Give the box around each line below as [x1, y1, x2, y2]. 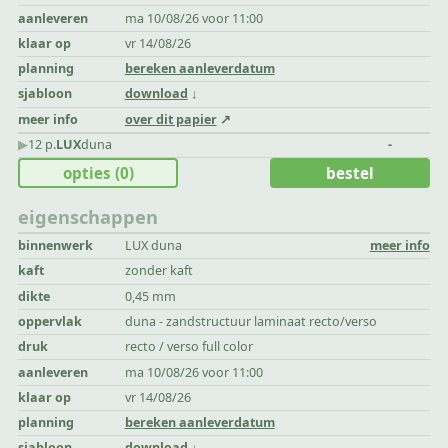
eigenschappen [18, 204, 159, 230]
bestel [325, 162, 374, 183]
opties [62, 162, 115, 183]
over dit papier [124, 110, 217, 128]
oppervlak [18, 313, 83, 331]
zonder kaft [124, 262, 193, 280]
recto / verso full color [124, 338, 253, 356]
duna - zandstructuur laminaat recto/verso [124, 313, 377, 331]
